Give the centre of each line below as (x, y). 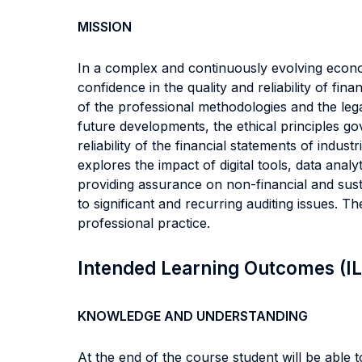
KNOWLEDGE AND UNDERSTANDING (193, 316)
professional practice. (144, 223)
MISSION (105, 27)
